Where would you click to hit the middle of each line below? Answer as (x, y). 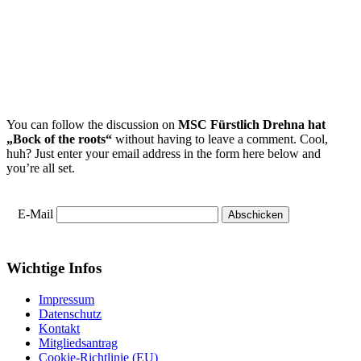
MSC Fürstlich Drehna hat (252, 125)
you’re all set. (41, 168)
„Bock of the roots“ (59, 139)
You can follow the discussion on (92, 125)
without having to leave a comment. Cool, (220, 139)
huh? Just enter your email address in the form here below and (164, 154)
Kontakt (59, 328)
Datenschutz (70, 313)
